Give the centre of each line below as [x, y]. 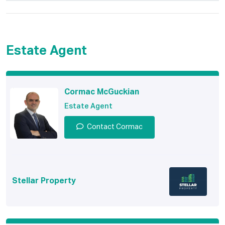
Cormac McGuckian [102, 93]
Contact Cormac [115, 127]
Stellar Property [44, 181]
